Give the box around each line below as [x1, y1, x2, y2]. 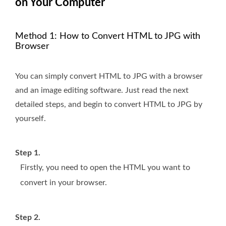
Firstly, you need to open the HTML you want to [20, 163, 190, 172]
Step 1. [15, 149, 40, 157]
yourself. [15, 115, 46, 123]
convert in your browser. [20, 179, 107, 187]
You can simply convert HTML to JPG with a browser [15, 72, 203, 81]
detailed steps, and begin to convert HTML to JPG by [15, 100, 202, 109]
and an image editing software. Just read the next [15, 86, 189, 95]
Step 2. [15, 213, 40, 222]
